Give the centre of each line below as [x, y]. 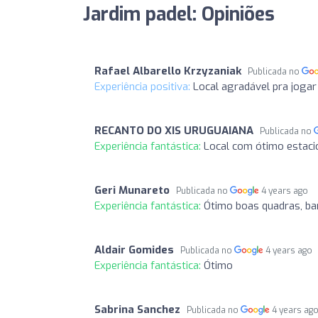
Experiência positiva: [144, 86]
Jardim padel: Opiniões [179, 14]
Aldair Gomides [134, 250]
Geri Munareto [132, 190]
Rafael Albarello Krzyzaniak [168, 71]
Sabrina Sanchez [137, 309]
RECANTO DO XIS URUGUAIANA [174, 130]
